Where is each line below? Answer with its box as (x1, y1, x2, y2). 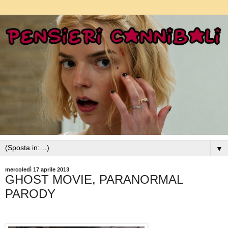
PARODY (5, 187, 55, 201)
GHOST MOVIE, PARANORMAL (5, 173, 183, 187)
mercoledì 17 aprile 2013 (5, 166, 69, 173)
